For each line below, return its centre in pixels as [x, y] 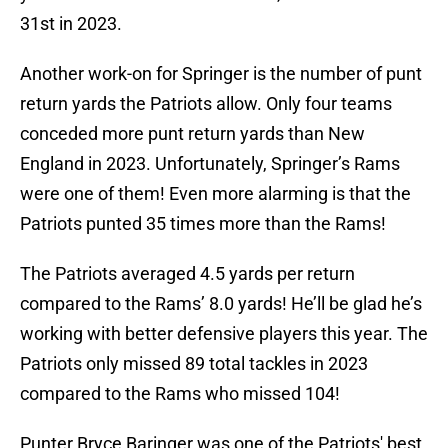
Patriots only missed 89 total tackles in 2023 [194, 364]
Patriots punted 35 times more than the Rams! [203, 224]
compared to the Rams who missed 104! [182, 394]
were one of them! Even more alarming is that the [215, 194]
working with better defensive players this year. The [224, 334]
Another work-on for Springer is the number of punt [221, 74]
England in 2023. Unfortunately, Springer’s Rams [210, 164]
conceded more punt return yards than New [192, 134]
